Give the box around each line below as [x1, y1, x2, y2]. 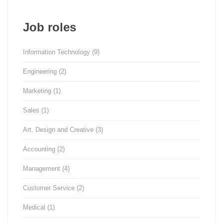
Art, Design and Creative [23, 126, 96, 133]
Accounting [23, 145, 57, 153]
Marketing [23, 87, 53, 95]
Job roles [23, 20, 76, 34]
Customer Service [23, 184, 77, 192]
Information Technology [23, 48, 92, 56]
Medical [23, 204, 47, 211]
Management [23, 165, 62, 172]
